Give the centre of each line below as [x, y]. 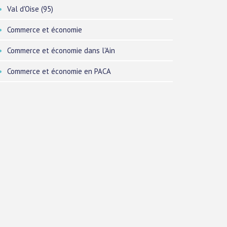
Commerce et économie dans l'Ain [61, 50]
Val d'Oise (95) [30, 9]
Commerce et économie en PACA [59, 71]
